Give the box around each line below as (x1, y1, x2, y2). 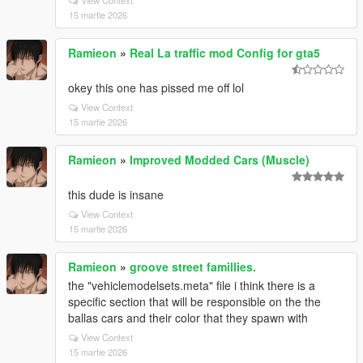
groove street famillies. (130, 258, 256, 275)
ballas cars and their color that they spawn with (68, 310, 308, 326)
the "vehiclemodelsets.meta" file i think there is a (68, 277, 315, 293)
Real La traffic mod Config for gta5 (130, 45, 320, 61)
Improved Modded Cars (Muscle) (130, 152, 310, 168)
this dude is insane (68, 186, 164, 203)
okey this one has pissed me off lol (68, 79, 244, 96)
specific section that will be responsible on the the (68, 293, 321, 310)
